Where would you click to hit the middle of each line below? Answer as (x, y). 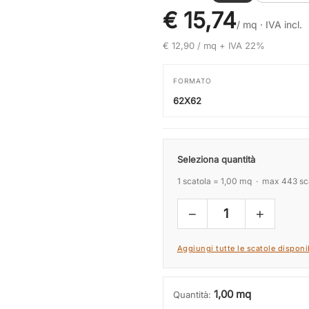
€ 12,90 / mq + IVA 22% (213, 46)
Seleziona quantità (216, 159)
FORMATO (192, 81)
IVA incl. (283, 24)
